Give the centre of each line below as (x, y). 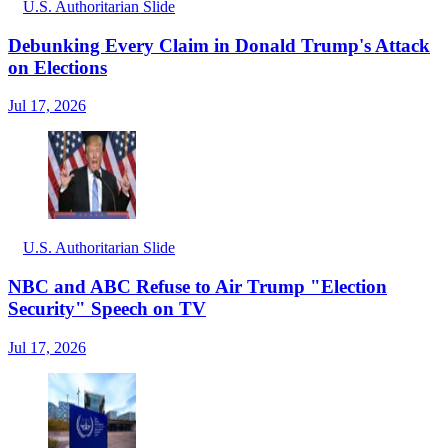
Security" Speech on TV (107, 309)
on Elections (57, 67)
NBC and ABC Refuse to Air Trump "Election (197, 287)
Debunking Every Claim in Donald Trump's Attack (219, 45)
